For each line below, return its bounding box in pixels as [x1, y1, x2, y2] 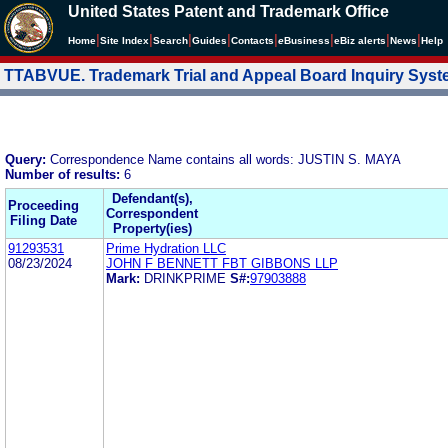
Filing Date [10, 212, 77, 228]
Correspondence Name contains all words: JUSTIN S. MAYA [50, 151, 401, 167]
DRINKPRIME [144, 270, 226, 286]
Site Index [100, 35, 149, 46]
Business [284, 35, 330, 46]
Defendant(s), [111, 190, 193, 206]
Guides [192, 35, 227, 46]
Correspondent [106, 205, 198, 221]
